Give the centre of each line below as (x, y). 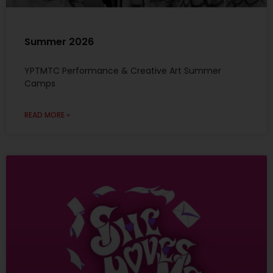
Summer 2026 (59, 41)
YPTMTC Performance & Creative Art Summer (123, 70)
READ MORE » (47, 115)
